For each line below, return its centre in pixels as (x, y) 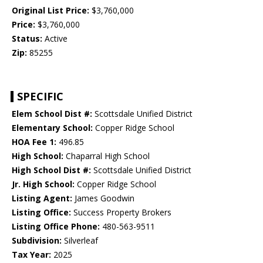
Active (55, 39)
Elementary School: (52, 128)
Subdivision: (37, 241)
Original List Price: (50, 11)
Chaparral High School (107, 156)
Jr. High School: (43, 184)
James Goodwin (103, 198)
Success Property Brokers (121, 213)
